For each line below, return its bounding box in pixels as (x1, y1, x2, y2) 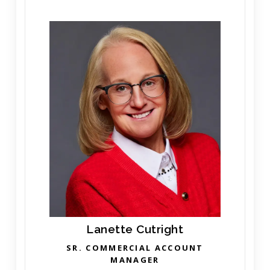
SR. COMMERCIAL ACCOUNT (66, 242, 204, 254)
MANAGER (110, 254, 160, 266)
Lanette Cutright (86, 222, 184, 236)
